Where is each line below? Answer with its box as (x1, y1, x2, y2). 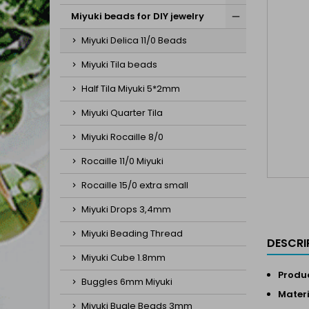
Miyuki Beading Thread (81, 227, 183, 240)
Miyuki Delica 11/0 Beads (81, 34, 187, 47)
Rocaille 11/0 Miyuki (81, 154, 163, 168)
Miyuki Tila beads (81, 58, 157, 71)
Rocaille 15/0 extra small (81, 179, 188, 192)
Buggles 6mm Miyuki (81, 275, 172, 288)
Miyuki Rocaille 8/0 (81, 130, 163, 143)
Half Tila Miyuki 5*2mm (81, 82, 180, 95)
